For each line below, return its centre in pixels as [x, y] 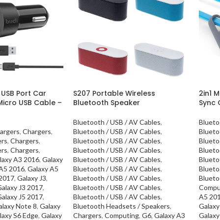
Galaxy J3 [32, 178]
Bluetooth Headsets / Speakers [121, 206]
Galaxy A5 [43, 168]
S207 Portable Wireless [114, 93]
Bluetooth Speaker [106, 102]
